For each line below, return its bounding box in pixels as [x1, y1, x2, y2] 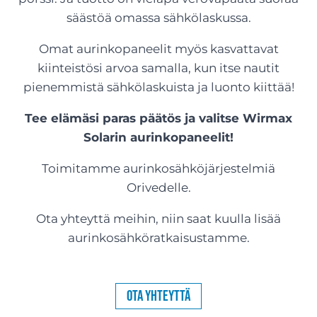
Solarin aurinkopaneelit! [83, 130, 234, 144]
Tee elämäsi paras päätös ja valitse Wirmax [25, 111, 292, 125]
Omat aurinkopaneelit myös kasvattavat [38, 42, 279, 56]
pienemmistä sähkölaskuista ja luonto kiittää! [23, 80, 294, 94]
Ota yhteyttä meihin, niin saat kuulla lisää [36, 212, 281, 226]
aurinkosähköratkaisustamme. [67, 231, 250, 245]
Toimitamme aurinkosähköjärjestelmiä [42, 161, 275, 175]
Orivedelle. [126, 180, 191, 195]
